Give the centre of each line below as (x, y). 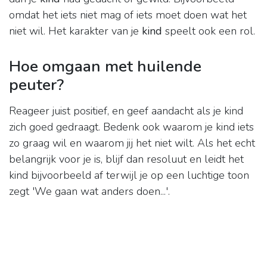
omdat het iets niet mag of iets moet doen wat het (128, 15)
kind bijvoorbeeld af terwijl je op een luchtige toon (129, 176)
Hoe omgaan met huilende (105, 66)
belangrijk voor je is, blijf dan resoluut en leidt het (126, 159)
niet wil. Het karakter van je (75, 31)
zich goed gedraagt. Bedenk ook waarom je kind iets (131, 127)
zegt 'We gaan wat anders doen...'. (89, 192)
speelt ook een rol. (209, 31)
